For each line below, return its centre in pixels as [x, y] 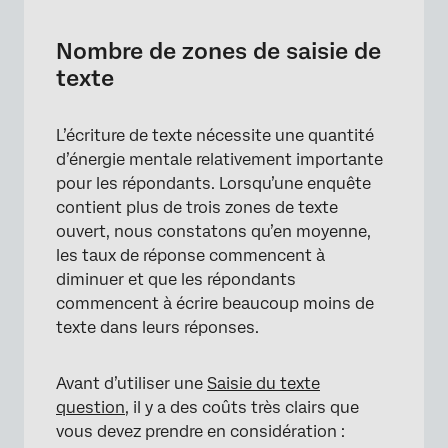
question [90, 407]
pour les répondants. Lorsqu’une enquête [213, 183]
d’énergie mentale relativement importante [219, 159]
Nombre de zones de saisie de [218, 51]
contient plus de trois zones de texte [197, 207]
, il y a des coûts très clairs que [242, 407]
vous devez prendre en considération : [200, 431]
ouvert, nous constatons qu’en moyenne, [213, 231]
